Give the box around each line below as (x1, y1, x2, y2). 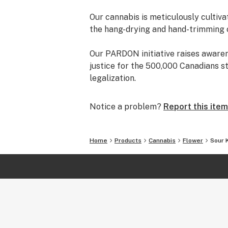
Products (115, 137, 141, 144)
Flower (183, 137, 203, 144)
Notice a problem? (90, 102, 161, 111)
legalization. (90, 73, 136, 83)
